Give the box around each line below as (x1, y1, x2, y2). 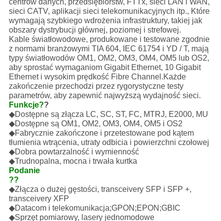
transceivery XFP (8, 194, 69, 203)
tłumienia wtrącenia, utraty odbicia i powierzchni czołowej (8, 138, 209, 147)
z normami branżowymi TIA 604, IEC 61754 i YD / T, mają (8, 44, 209, 53)
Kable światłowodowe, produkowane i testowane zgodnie (8, 35, 210, 44)
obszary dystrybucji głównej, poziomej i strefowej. (8, 26, 181, 35)
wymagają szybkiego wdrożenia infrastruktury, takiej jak (8, 16, 202, 25)
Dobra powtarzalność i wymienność (14, 147, 139, 156)
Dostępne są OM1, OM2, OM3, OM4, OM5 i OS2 (14, 119, 183, 128)
